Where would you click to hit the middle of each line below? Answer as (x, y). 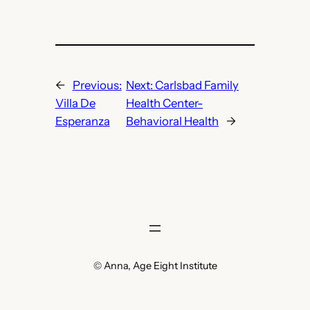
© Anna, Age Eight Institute (155, 265)
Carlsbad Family (197, 85)
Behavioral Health (173, 121)
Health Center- (165, 103)
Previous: (97, 85)
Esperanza (82, 121)
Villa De (75, 103)
